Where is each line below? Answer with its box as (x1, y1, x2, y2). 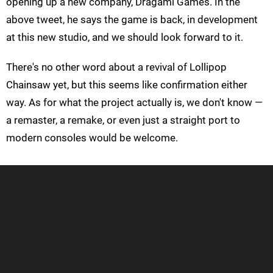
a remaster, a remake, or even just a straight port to (6, 113, 240, 126)
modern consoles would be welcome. (6, 131, 178, 144)
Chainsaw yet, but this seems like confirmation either (6, 78, 247, 91)
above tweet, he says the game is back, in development (6, 13, 258, 26)
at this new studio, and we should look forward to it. (6, 30, 243, 43)
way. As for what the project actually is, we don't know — (6, 96, 263, 108)
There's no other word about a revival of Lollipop (6, 60, 227, 73)
